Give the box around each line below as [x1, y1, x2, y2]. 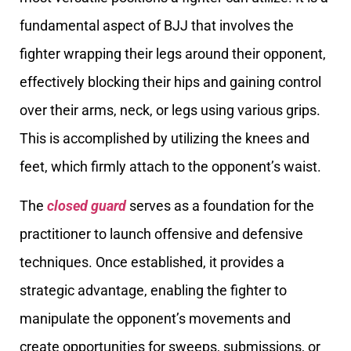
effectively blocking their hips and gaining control [20, 74, 321, 90]
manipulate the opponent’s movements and [20, 310, 291, 327]
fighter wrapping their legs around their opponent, [20, 45, 326, 62]
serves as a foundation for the [126, 197, 314, 215]
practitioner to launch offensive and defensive [20, 226, 303, 243]
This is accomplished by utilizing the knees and [20, 130, 309, 147]
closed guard [47, 197, 126, 215]
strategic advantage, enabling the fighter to [20, 282, 287, 299]
